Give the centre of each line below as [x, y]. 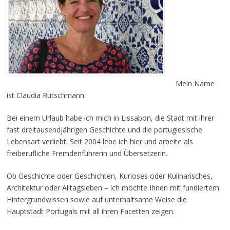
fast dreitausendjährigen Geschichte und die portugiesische [104, 129]
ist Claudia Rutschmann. [46, 95]
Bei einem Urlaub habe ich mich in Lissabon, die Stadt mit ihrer [110, 118]
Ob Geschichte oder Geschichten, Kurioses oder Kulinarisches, [109, 176]
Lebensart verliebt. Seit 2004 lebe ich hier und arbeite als [100, 141]
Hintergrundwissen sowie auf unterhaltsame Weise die [97, 199]
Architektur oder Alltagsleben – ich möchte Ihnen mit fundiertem [113, 187]
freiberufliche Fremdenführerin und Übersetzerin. [87, 153]
